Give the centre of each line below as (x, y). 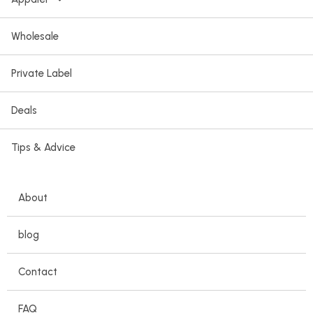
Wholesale (35, 36)
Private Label (42, 73)
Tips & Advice (43, 147)
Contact (38, 271)
